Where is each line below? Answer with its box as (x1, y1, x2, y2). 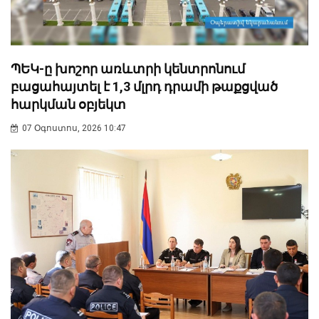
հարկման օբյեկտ (11, 96, 126, 112)
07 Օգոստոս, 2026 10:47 (22, 122, 126, 133)
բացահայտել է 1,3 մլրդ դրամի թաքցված (11, 78, 278, 94)
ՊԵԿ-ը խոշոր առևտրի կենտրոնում (11, 61, 245, 76)
